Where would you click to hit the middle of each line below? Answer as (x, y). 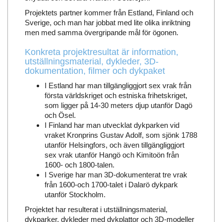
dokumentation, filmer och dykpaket (95, 71)
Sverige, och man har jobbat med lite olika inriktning (107, 23)
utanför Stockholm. (75, 195)
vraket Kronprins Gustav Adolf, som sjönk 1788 (121, 135)
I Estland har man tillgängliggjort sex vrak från (118, 86)
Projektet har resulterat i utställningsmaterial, (96, 210)
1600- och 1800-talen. (79, 165)
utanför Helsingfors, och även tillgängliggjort (114, 145)
